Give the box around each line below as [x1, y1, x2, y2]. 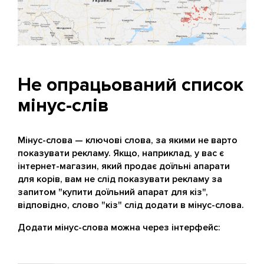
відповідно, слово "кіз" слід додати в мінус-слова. [18, 199, 244, 211]
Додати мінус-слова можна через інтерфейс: [18, 221, 220, 233]
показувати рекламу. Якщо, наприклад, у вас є [18, 147, 224, 159]
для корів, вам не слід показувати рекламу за [18, 173, 222, 185]
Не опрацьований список [18, 73, 243, 97]
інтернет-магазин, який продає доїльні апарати [18, 160, 230, 172]
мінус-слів [18, 94, 109, 117]
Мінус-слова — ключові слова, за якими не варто [18, 134, 237, 146]
